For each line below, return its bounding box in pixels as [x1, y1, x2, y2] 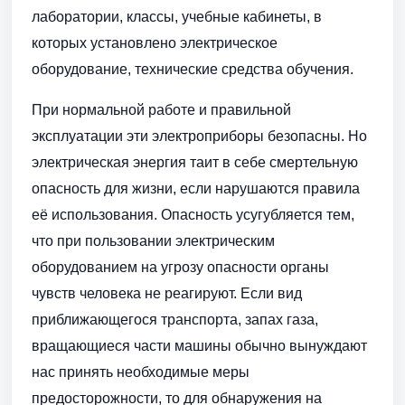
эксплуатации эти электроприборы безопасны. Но [32, 128, 367, 145]
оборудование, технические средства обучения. [32, 61, 353, 78]
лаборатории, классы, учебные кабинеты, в [32, 9, 322, 25]
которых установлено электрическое [32, 35, 278, 52]
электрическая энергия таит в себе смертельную [32, 155, 358, 171]
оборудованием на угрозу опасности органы [32, 259, 329, 276]
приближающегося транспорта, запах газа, [32, 312, 318, 328]
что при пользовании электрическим [32, 233, 275, 250]
